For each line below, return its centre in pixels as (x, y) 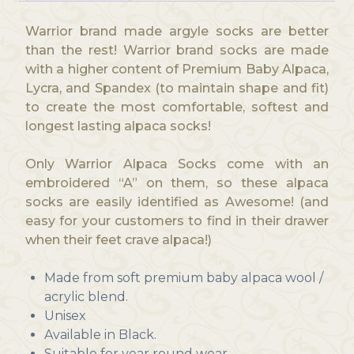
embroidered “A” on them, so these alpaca (177, 183)
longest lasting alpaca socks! (118, 126)
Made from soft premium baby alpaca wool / (183, 278)
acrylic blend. (86, 297)
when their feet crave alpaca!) (118, 240)
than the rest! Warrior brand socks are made (177, 51)
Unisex (65, 316)
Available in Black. (100, 335)
